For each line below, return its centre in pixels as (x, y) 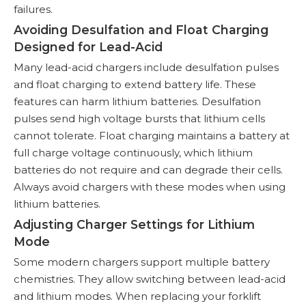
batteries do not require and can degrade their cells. (148, 169)
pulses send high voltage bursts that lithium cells (139, 118)
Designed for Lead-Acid (88, 46)
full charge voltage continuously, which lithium (133, 152)
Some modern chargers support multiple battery (142, 262)
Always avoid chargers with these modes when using (150, 186)
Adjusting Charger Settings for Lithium (134, 224)
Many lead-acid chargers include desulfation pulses (146, 67)
